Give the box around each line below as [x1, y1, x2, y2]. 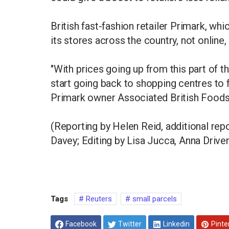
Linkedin [163, 219, 190, 228]
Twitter [118, 219, 142, 228]
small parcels [130, 194, 177, 204]
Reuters [84, 194, 112, 204]
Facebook [65, 219, 97, 228]
